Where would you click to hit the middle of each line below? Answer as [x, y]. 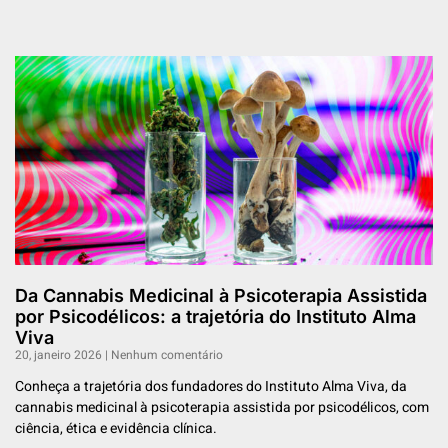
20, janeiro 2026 [60, 355]
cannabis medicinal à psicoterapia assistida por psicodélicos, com [222, 408]
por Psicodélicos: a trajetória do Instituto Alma [215, 317]
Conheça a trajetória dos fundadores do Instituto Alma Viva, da [211, 387]
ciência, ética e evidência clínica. [116, 429]
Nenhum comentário [165, 355]
